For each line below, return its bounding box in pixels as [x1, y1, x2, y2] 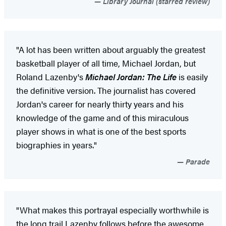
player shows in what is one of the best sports [16, 125, 186, 137]
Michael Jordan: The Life [85, 70, 177, 83]
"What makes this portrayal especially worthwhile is [16, 203, 209, 216]
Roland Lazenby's [16, 70, 85, 83]
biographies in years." [16, 138, 97, 151]
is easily [177, 70, 208, 83]
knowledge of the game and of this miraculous [16, 111, 189, 124]
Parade [184, 155, 210, 166]
